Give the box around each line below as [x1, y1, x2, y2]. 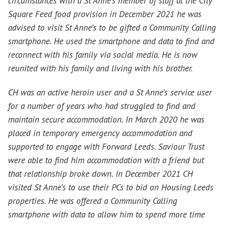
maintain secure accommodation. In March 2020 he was [8, 114, 204, 126]
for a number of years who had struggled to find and [8, 100, 195, 112]
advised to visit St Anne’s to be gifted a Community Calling [8, 21, 216, 33]
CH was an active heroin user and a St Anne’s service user [8, 86, 212, 98]
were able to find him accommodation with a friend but [8, 154, 204, 166]
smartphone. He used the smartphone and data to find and [8, 35, 214, 47]
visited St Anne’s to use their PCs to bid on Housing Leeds [8, 181, 213, 193]
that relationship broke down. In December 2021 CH [8, 168, 193, 180]
